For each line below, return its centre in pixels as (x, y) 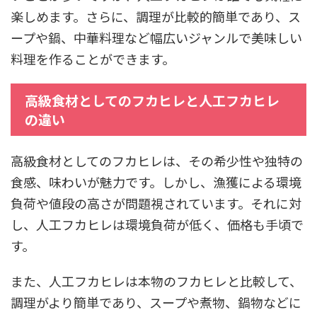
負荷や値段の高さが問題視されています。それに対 (156, 203)
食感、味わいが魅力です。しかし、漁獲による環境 (156, 182)
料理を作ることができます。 (93, 59)
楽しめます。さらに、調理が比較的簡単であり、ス (156, 17)
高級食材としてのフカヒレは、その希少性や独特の (157, 161)
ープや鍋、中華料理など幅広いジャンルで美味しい (156, 38)
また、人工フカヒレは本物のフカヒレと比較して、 (156, 281)
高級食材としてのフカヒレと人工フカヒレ (152, 100)
